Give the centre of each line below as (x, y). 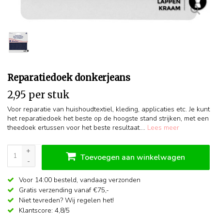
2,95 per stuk (39, 94)
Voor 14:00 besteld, (48, 180)
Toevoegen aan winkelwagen (133, 157)
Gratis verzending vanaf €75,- (63, 190)
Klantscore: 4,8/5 (43, 210)
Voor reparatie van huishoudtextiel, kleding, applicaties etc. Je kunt (108, 109)
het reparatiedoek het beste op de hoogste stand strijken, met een (108, 118)
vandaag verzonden (110, 180)
